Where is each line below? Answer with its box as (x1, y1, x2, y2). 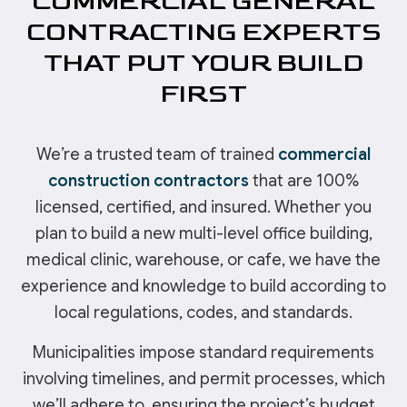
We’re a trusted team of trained (36, 144, 278, 165)
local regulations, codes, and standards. (55, 303, 352, 323)
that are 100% (249, 171, 359, 192)
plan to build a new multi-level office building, (35, 223, 372, 244)
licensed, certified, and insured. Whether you (35, 197, 372, 218)
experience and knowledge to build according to (21, 276, 386, 297)
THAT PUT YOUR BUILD (44, 47, 363, 80)
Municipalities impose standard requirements (33, 342, 374, 363)
